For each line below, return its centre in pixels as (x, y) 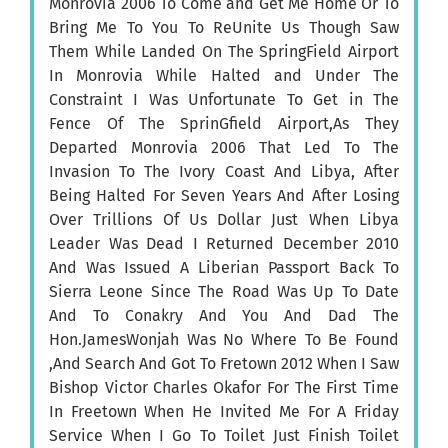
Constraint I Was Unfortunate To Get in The (224, 100)
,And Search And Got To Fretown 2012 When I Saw (224, 364)
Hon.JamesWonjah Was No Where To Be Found (224, 340)
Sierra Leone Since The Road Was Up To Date (224, 292)
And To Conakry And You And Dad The (224, 316)
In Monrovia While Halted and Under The (224, 76)
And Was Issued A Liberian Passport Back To (224, 268)
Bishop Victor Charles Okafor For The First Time (224, 388)
